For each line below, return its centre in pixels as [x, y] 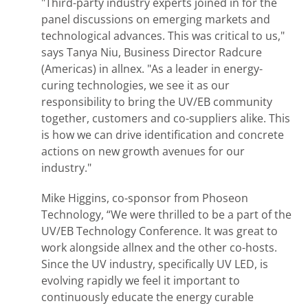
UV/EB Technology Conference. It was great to [159, 231]
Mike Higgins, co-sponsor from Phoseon [145, 198]
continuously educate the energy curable [147, 297]
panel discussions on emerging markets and [156, 19]
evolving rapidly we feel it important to [141, 280]
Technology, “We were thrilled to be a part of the [166, 214]
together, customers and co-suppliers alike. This [166, 118]
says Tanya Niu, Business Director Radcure [152, 52]
